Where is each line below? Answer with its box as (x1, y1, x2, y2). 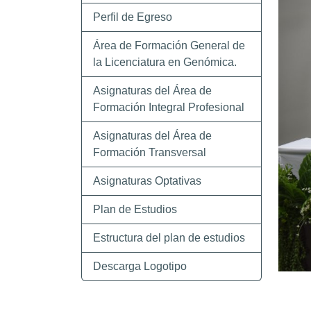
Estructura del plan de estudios (93, 232, 245, 244)
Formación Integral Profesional (93, 101, 244, 113)
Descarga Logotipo (93, 260, 187, 272)
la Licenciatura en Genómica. (93, 56, 237, 68)
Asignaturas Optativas (93, 175, 201, 187)
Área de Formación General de (93, 40, 245, 51)
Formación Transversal (93, 146, 206, 158)
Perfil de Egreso (93, 11, 172, 23)
